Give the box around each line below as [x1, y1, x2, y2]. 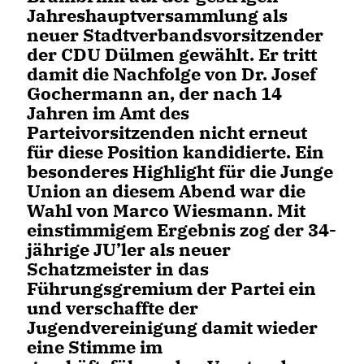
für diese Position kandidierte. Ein [27, 140, 324, 163]
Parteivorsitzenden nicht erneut [27, 120, 307, 144]
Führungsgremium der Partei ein [27, 276, 316, 300]
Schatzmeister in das [27, 257, 209, 280]
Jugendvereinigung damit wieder [27, 315, 318, 339]
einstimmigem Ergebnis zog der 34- [27, 218, 336, 241]
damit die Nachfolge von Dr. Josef [27, 62, 316, 85]
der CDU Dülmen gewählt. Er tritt [27, 42, 317, 66]
